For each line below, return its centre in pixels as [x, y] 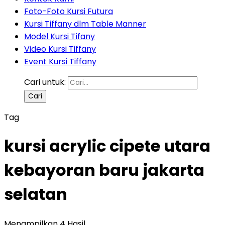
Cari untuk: [45, 82]
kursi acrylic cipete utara [107, 146]
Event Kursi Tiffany [60, 62]
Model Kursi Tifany [60, 36]
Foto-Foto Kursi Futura [69, 11]
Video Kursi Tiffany [60, 49]
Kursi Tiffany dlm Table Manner [85, 24]
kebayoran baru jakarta [104, 170]
